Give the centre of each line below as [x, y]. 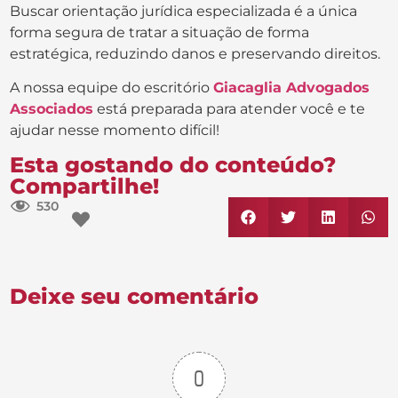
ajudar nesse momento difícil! [115, 131]
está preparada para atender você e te [230, 109]
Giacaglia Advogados [292, 88]
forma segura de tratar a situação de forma [160, 32]
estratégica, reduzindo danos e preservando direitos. [195, 53]
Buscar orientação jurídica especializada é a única [184, 11]
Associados [52, 109]
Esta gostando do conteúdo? [173, 164]
